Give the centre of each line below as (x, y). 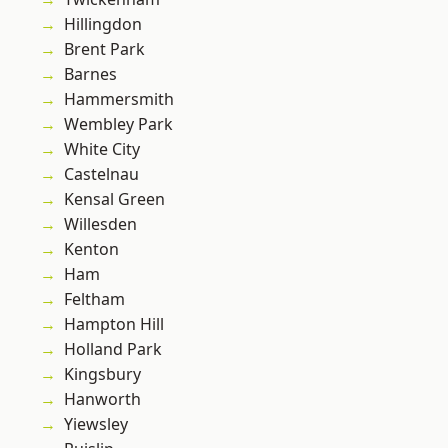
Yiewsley (96, 424)
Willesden (100, 224)
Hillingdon (103, 24)
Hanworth (102, 399)
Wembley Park (118, 124)
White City (102, 149)
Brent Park (104, 49)
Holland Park (113, 349)
